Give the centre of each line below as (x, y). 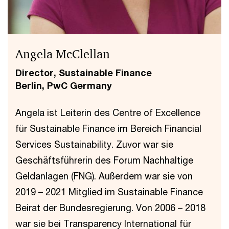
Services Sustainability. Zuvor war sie (94, 144)
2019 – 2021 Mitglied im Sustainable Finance (109, 192)
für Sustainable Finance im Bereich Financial (108, 128)
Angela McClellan (63, 54)
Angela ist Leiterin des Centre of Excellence (108, 112)
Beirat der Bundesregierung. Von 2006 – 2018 (110, 208)
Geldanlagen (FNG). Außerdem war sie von (104, 176)
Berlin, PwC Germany (64, 85)
